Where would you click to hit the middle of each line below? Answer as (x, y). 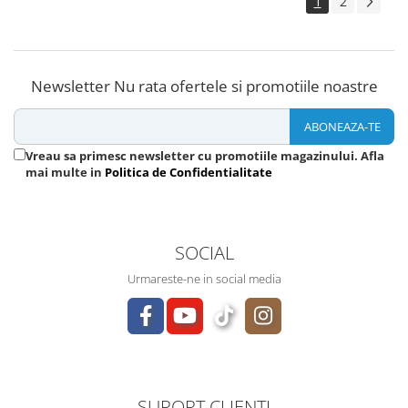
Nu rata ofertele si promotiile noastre (245, 87)
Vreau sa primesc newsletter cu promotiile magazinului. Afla (205, 156)
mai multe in (65, 173)
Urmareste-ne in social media (204, 279)
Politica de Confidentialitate (189, 173)
